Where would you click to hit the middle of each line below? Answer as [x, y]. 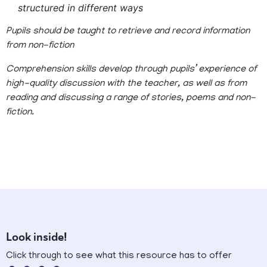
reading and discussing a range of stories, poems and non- [131, 99]
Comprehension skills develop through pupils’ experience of [131, 70]
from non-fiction [40, 46]
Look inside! [36, 237]
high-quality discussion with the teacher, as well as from [126, 84]
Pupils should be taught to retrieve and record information [128, 32]
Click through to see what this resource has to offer [119, 257]
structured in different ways [80, 8]
